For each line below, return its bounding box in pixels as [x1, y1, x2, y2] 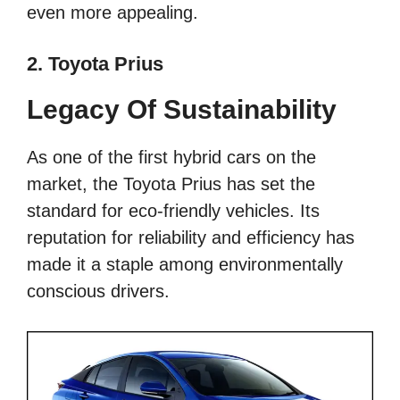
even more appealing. [27, 2, 198, 22]
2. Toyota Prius [27, 52, 163, 75]
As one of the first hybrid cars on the [27, 146, 316, 167]
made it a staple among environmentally [27, 254, 343, 274]
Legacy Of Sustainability [27, 94, 337, 124]
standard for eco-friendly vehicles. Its [27, 200, 320, 221]
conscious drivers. [27, 280, 170, 301]
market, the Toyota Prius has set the [27, 173, 315, 194]
